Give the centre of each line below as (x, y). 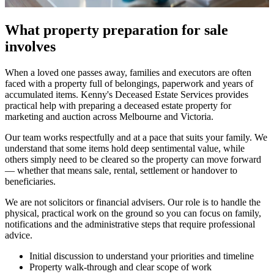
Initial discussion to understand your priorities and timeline (142, 256)
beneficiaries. (30, 181)
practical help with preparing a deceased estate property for (118, 105)
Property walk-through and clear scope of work (120, 267)
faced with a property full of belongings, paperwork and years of (129, 83)
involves (30, 46)
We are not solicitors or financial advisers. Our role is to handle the (133, 202)
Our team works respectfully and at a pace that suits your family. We (136, 137)
